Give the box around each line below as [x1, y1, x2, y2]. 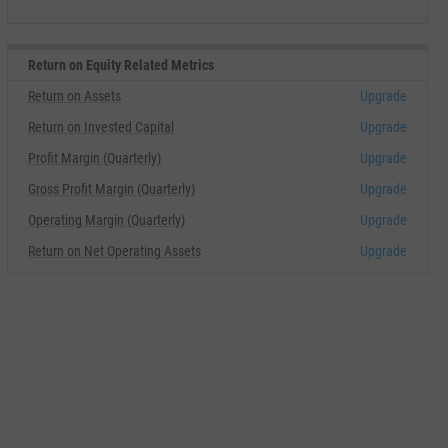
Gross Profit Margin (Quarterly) [27, 181, 195, 197]
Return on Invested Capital [27, 119, 174, 135]
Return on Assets [27, 88, 121, 104]
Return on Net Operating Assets [27, 243, 201, 259]
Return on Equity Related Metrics [27, 57, 214, 73]
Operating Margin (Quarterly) [27, 212, 185, 228]
